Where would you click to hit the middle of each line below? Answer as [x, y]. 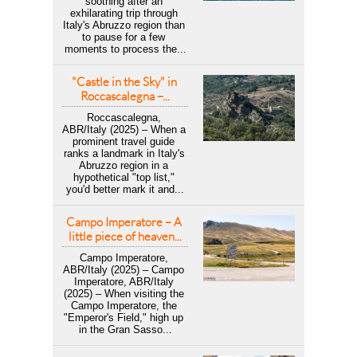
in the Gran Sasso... [125, 330]
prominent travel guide [124, 141]
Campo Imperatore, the [124, 306]
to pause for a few [124, 37]
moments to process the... [125, 49]
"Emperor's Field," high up [124, 318]
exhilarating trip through [124, 13]
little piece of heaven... [125, 236]
